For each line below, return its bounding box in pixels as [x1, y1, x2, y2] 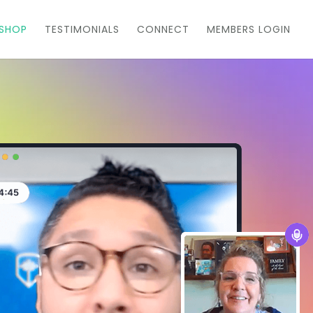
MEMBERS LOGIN [207, 22, 291, 36]
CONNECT [137, 22, 189, 36]
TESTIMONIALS [45, 22, 119, 36]
